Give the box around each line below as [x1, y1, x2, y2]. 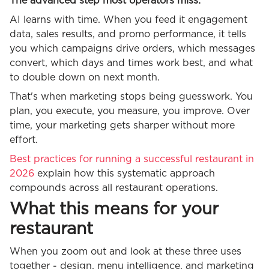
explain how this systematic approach [34, 169, 215, 179]
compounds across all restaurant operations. [10, 183, 218, 193]
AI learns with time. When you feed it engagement [10, 15, 247, 25]
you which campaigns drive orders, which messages [10, 44, 255, 54]
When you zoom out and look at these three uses [10, 247, 241, 257]
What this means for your [10, 201, 219, 219]
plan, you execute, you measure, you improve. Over [10, 106, 250, 116]
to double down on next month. [10, 73, 160, 83]
